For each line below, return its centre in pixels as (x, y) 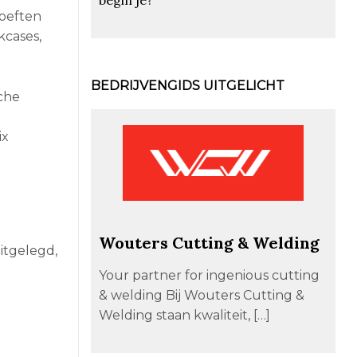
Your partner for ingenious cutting (209, 275)
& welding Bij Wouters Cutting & (201, 295)
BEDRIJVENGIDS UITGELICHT (187, 85)
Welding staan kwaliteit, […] (184, 315)
